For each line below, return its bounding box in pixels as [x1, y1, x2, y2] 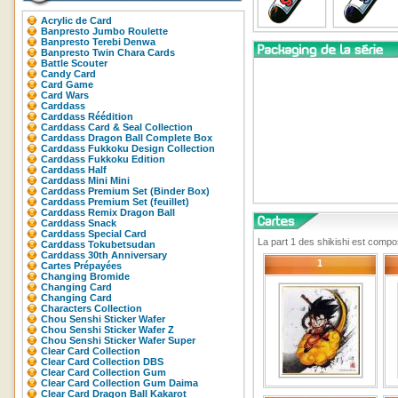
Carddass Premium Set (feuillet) [41, 196, 189, 207]
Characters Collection [41, 303, 142, 314]
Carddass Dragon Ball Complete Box [41, 132, 212, 143]
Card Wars [41, 90, 89, 100]
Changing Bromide [41, 271, 130, 282]
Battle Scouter [41, 58, 107, 68]
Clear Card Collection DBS [41, 356, 163, 367]
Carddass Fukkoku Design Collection [41, 143, 215, 154]
